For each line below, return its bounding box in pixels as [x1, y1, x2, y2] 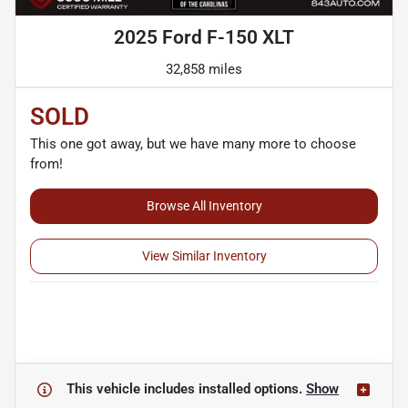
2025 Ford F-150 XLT [114, 26, 294, 49]
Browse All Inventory [146, 199, 262, 214]
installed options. [199, 381, 306, 398]
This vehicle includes [66, 381, 199, 398]
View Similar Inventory [141, 249, 267, 264]
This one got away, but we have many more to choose [30, 136, 356, 153]
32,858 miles [166, 61, 242, 78]
